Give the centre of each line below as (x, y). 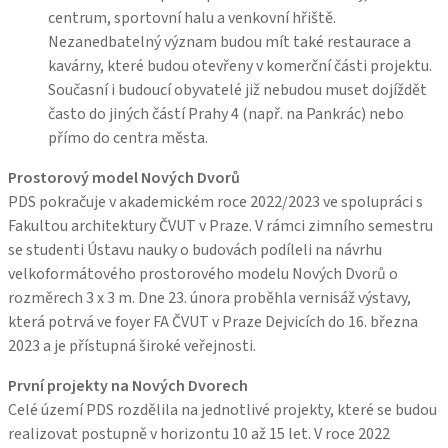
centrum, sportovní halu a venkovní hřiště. (192, 17)
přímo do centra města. (128, 137)
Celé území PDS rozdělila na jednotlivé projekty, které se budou (222, 409)
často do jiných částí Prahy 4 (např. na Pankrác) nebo (226, 113)
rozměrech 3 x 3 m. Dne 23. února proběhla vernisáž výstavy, (209, 297)
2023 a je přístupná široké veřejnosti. (132, 345)
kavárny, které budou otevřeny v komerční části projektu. (240, 65)
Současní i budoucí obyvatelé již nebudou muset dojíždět (237, 89)
